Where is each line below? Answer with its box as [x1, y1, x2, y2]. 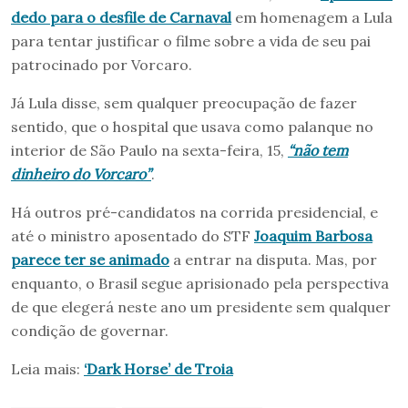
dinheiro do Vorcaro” [11, 165, 151, 184]
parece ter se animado [11, 250, 169, 270]
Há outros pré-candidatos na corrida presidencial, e [11, 203, 378, 222]
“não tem [288, 141, 348, 160]
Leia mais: [11, 360, 84, 379]
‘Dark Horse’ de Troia [84, 360, 233, 379]
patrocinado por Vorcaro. [11, 56, 192, 75]
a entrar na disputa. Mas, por [169, 250, 377, 270]
